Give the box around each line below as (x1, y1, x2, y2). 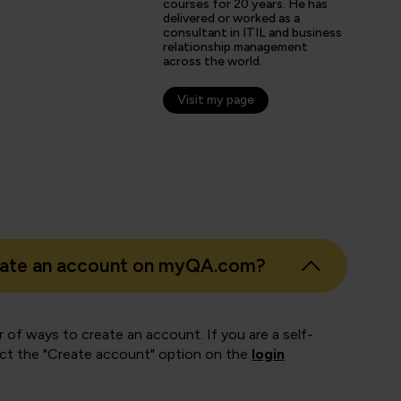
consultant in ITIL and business (163, 25, 342, 40)
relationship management (163, 39, 308, 55)
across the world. (163, 54, 262, 69)
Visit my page (177, 92, 254, 107)
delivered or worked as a (163, 11, 300, 26)
